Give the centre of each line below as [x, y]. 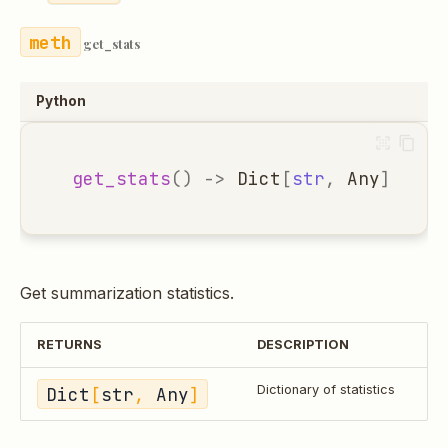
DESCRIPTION [303, 345]
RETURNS [69, 345]
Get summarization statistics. [127, 293]
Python [61, 101]
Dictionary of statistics [326, 390]
